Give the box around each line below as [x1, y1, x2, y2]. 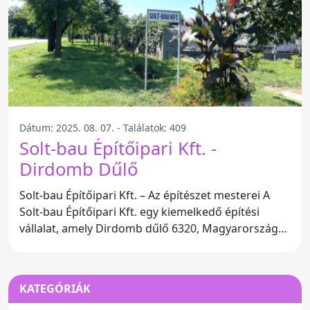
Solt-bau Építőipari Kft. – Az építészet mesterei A [19, 187, 263, 203]
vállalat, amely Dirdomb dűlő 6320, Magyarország [19, 220, 278, 236]
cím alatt [19, 237, 64, 253]
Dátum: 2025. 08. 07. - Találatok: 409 [19, 120, 186, 134]
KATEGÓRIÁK [19, 281, 91, 296]
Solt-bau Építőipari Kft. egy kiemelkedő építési [19, 203, 259, 219]
